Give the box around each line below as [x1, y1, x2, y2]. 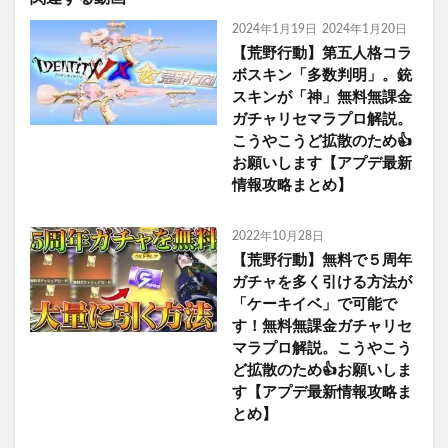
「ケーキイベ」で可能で [231, 297, 397, 313]
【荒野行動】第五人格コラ [231, 46, 412, 62]
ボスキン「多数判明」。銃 [231, 68, 412, 84]
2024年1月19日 [231, 23, 317, 36]
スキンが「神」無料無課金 [231, 90, 412, 106]
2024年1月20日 [321, 23, 407, 36]
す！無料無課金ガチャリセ [231, 319, 412, 335]
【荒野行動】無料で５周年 [231, 253, 412, 269]
